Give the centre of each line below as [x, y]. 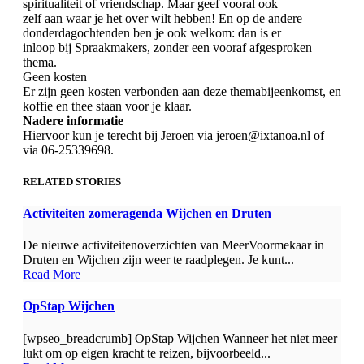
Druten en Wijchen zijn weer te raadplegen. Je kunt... [158, 260]
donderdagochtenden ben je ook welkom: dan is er [152, 32]
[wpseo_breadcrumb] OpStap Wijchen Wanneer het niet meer [180, 338]
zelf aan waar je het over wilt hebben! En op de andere [162, 18]
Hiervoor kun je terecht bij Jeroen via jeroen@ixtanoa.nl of [173, 135]
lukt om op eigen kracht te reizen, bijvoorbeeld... [147, 353]
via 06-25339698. [68, 149]
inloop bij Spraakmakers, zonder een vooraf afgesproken [167, 47]
